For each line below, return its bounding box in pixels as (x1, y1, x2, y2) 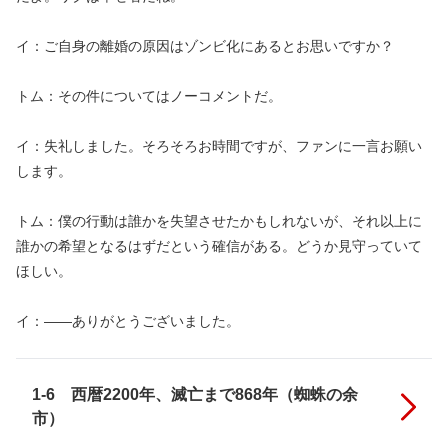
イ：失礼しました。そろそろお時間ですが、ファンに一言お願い (16, 138, 422, 154)
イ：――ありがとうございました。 (16, 313, 240, 329)
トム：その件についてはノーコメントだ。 (16, 88, 282, 104)
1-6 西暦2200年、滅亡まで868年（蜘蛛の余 (32, 386, 358, 403)
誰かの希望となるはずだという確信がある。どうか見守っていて (16, 238, 422, 254)
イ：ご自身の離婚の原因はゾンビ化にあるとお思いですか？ (16, 38, 394, 54)
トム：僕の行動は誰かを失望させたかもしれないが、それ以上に (16, 213, 422, 229)
